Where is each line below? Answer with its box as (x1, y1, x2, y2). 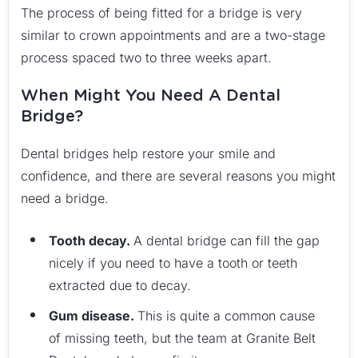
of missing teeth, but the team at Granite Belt (49, 330, 316, 346)
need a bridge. (21, 190, 109, 206)
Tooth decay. (49, 233, 133, 249)
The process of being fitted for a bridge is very (21, 5, 302, 21)
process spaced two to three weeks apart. (21, 50, 272, 66)
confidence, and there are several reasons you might (21, 168, 336, 184)
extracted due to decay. (49, 277, 191, 293)
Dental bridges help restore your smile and (21, 145, 276, 161)
